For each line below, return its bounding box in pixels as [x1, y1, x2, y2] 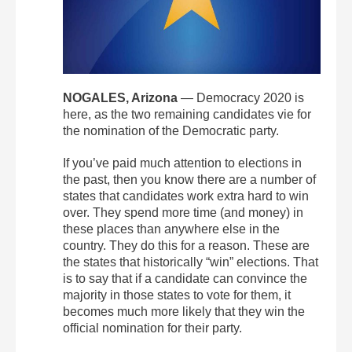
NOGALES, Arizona [63, 90, 178, 104]
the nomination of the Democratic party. [63, 123, 279, 137]
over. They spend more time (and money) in [63, 205, 303, 219]
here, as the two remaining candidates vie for [63, 107, 311, 121]
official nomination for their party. [63, 321, 242, 335]
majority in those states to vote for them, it [63, 288, 291, 302]
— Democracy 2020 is [178, 90, 304, 104]
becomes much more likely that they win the [63, 304, 305, 318]
